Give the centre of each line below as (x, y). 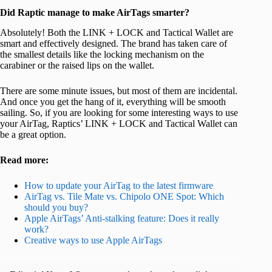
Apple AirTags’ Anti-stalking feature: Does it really (122, 218)
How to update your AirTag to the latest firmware (119, 185)
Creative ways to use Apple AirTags (93, 240)
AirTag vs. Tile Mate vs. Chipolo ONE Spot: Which (124, 196)
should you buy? (56, 207)
